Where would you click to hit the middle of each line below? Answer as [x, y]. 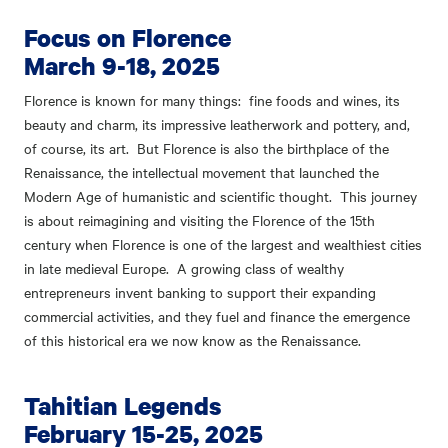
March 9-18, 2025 [122, 66]
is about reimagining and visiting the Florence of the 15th [199, 220]
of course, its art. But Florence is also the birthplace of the [206, 148]
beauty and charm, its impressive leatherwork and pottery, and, [217, 124]
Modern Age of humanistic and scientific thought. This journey [220, 196]
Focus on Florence [127, 38]
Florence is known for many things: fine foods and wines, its [212, 100]
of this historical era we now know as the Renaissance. [196, 340]
